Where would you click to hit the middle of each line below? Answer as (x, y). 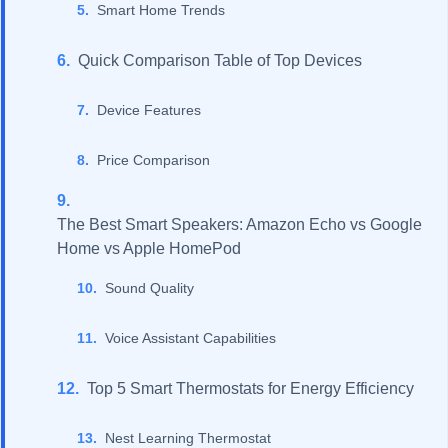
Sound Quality (149, 288)
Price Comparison (153, 160)
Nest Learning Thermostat (188, 438)
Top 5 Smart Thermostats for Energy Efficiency (250, 388)
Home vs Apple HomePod (149, 248)
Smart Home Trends (161, 10)
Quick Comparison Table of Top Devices (220, 60)
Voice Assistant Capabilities (190, 338)
